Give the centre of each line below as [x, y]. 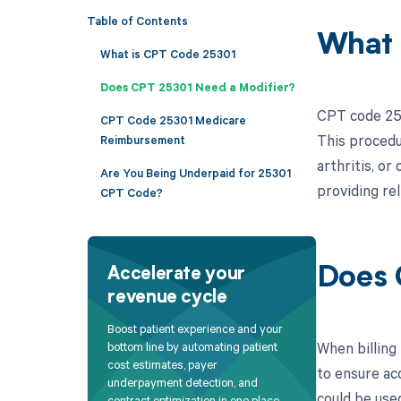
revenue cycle [167, 298]
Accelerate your [176, 274]
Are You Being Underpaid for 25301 [195, 172]
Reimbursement [142, 139]
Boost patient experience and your [196, 329]
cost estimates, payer [163, 365]
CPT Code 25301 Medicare [173, 119]
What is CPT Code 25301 [167, 53]
